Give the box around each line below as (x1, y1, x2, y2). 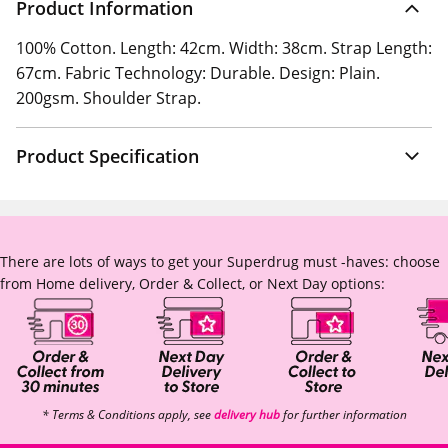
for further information (279, 406, 407, 424)
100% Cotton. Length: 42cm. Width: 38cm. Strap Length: (16, 37, 432, 59)
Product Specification (16, 144, 199, 168)
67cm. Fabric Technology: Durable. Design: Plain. (16, 62, 380, 84)
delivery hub (213, 406, 280, 424)
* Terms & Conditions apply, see (41, 406, 214, 424)
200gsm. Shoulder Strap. (16, 87, 201, 109)
